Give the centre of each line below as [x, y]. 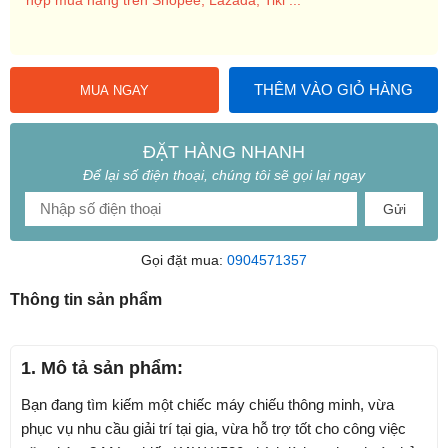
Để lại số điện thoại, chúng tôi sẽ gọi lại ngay [224, 174]
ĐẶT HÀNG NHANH [224, 151]
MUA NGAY [114, 90]
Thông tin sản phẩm [86, 299]
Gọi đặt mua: [184, 259]
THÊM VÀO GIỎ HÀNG [333, 89]
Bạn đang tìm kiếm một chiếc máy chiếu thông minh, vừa [207, 404]
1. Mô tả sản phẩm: [102, 367]
